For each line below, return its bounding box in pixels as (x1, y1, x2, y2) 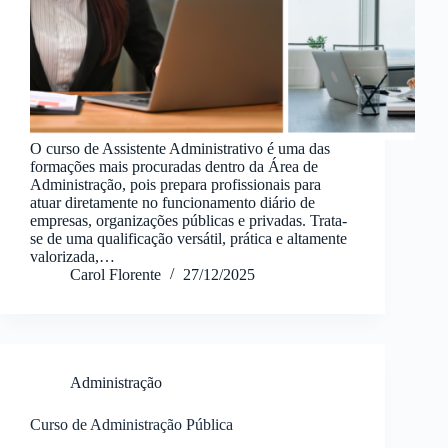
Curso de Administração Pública (30, 416, 233, 434)
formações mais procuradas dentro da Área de (30, 158, 318, 176)
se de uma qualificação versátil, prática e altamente (30, 230, 347, 248)
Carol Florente (70, 266, 161, 284)
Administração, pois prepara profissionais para (30, 176, 321, 194)
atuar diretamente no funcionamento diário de (30, 194, 315, 212)
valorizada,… (30, 248, 115, 266)
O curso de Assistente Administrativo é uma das (30, 140, 330, 158)
